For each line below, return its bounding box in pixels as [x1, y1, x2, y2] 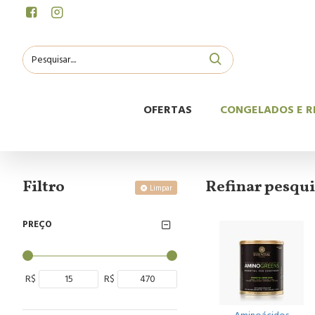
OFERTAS [143, 102, 192, 117]
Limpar [150, 182, 172, 193]
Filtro [22, 176, 65, 198]
